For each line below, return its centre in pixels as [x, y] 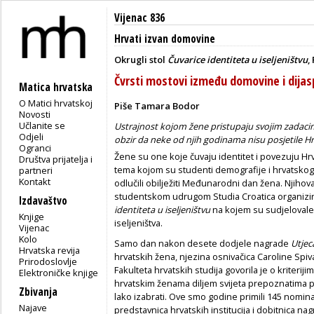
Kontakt [35, 181]
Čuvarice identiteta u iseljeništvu [238, 60]
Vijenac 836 [139, 18]
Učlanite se [42, 125]
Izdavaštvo [43, 200]
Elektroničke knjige [59, 272]
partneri [36, 170]
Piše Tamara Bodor [157, 105]
